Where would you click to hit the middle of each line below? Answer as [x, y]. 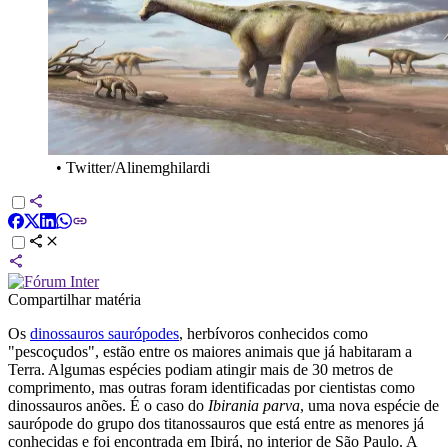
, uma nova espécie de [369, 405]
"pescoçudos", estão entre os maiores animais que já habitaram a [210, 351]
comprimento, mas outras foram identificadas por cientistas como [211, 387]
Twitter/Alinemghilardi [138, 167]
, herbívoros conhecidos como [273, 333]
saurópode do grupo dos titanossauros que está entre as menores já [216, 423]
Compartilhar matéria [74, 299]
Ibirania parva [254, 405]
